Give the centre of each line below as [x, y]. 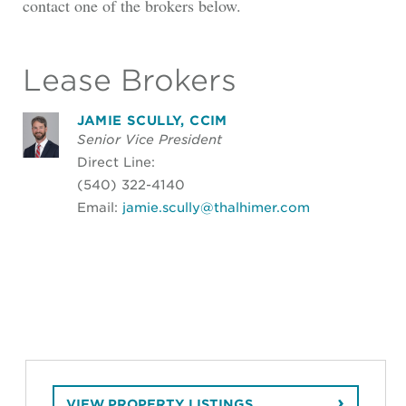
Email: [99, 207]
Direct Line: [116, 161]
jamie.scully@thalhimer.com [216, 207]
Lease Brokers [129, 80]
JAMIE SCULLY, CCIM [152, 120]
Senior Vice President [149, 139]
